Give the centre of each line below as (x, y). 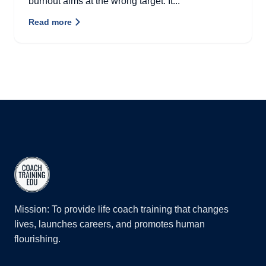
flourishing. (37, 239)
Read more (50, 22)
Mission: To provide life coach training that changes (121, 209)
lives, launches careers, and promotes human (110, 224)
